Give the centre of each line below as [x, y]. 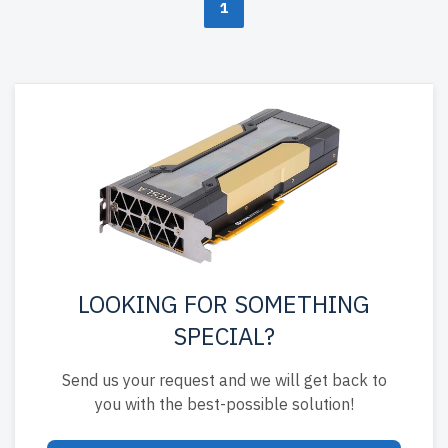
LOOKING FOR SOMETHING [224, 303]
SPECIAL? [224, 335]
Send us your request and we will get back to [224, 379]
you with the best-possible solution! [224, 403]
